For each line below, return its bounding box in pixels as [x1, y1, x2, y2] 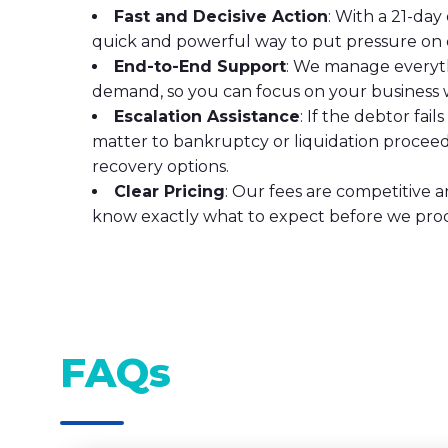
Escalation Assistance [114, 107, 300, 126]
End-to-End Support [114, 57, 286, 76]
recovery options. [92, 157, 229, 176]
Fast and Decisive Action [114, 7, 328, 26]
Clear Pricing [114, 182, 225, 201]
